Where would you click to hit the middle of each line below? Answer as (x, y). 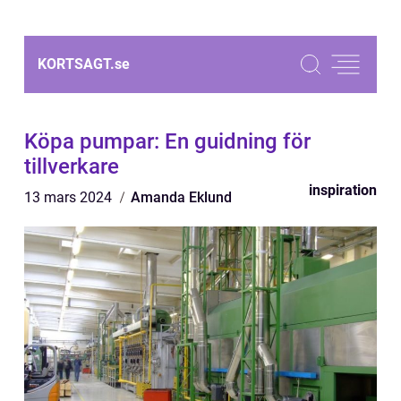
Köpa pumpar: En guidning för (167, 141)
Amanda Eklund (181, 197)
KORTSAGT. (76, 64)
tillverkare (72, 166)
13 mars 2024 (70, 197)
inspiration (343, 190)
